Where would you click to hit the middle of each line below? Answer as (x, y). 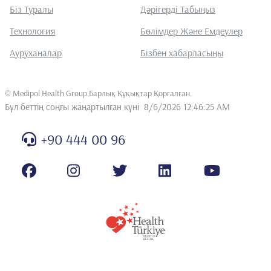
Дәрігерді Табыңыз (178, 9)
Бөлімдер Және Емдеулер (191, 31)
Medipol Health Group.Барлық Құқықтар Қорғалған (101, 93)
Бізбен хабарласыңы (182, 52)
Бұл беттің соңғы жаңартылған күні (72, 106)
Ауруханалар (36, 52)
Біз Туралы (31, 9)
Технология (32, 31)
